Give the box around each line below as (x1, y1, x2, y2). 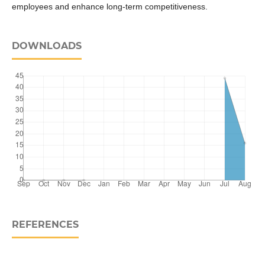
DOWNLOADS (11, 40, 82, 52)
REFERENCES (11, 219, 79, 231)
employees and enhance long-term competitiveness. (11, 2, 208, 12)
